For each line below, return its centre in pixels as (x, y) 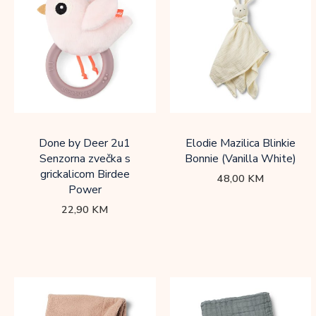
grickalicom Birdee (85, 175)
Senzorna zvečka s (85, 159)
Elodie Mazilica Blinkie (240, 144)
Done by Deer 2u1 (85, 144)
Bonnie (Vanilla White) (240, 159)
